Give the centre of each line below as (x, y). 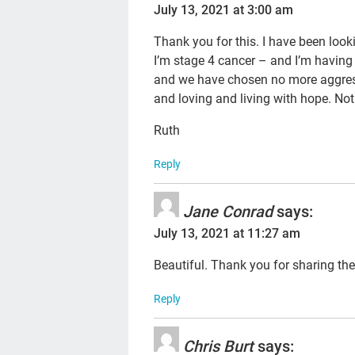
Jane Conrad (228, 211)
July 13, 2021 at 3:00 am (224, 10)
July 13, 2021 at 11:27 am (227, 233)
